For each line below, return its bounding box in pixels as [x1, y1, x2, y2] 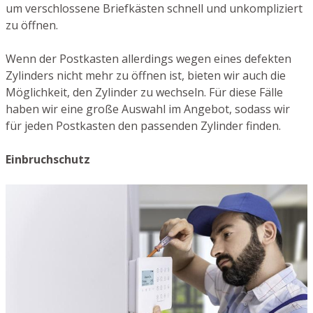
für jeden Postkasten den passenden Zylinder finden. [6, 118, 281, 134]
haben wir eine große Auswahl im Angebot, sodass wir [6, 101, 290, 117]
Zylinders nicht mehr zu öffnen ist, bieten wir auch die [6, 68, 286, 84]
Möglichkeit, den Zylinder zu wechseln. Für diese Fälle [6, 85, 283, 101]
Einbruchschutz [6, 152, 90, 168]
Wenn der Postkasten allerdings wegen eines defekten [6, 51, 291, 67]
